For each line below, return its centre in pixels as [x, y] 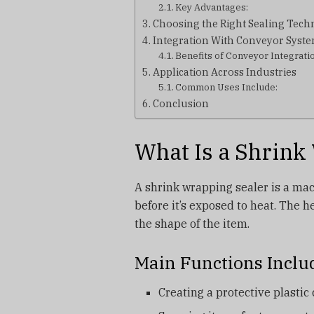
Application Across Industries [224, 72]
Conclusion [180, 104]
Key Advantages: [212, 8]
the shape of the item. [192, 223]
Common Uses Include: [227, 88]
